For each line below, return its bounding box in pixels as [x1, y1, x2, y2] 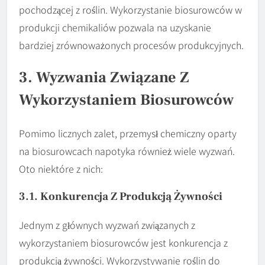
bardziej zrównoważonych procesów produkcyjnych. [19, 37, 244, 52]
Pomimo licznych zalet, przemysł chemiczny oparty [19, 125, 237, 140]
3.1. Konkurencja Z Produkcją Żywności [19, 189, 222, 203]
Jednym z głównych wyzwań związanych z [19, 217, 195, 232]
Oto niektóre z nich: [19, 161, 103, 176]
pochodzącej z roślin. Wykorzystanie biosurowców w [19, 2, 242, 17]
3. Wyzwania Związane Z [19, 67, 189, 88]
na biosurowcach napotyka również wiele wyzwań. [19, 143, 235, 158]
